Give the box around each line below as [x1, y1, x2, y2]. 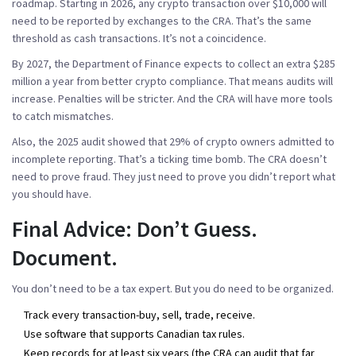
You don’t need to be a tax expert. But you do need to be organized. [12, 281, 334, 296]
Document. [12, 242, 118, 272]
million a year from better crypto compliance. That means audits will [12, 73, 333, 88]
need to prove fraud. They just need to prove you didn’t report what [12, 168, 335, 184]
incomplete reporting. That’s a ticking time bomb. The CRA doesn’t [12, 151, 327, 166]
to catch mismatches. [12, 108, 114, 123]
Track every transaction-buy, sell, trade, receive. [24, 307, 255, 322]
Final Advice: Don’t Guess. [12, 214, 257, 243]
